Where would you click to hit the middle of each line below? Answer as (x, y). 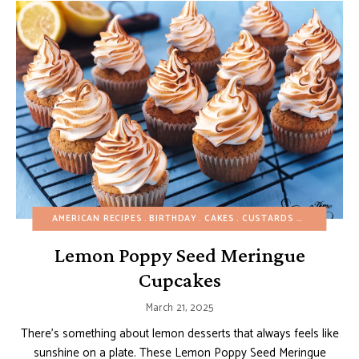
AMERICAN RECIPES (97, 218)
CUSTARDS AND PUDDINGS (269, 218)
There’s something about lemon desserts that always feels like (179, 333)
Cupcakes (179, 280)
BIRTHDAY (173, 218)
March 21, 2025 (179, 308)
